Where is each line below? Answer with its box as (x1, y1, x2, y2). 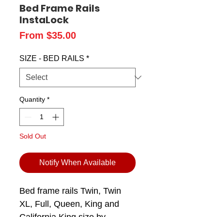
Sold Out (19, 132, 46, 140)
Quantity (19, 95, 45, 104)
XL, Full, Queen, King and (19, 199, 119, 209)
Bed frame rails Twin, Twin (19, 186, 121, 196)
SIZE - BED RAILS (19, 54, 84, 63)
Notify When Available (39, 158, 116, 167)
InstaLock (19, 13, 69, 27)
